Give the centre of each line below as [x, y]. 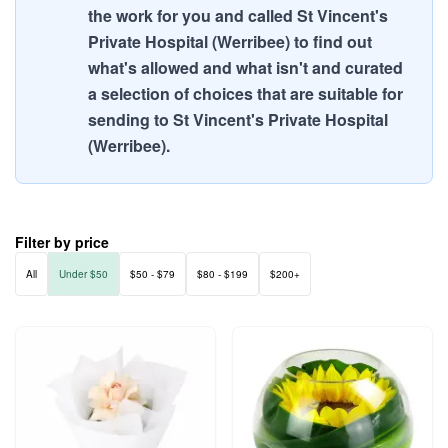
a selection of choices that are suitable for [245, 93]
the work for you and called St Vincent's [238, 15]
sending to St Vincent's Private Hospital [238, 119]
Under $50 [83, 274]
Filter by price [62, 242]
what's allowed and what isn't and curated [245, 67]
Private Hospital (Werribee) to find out [230, 41]
